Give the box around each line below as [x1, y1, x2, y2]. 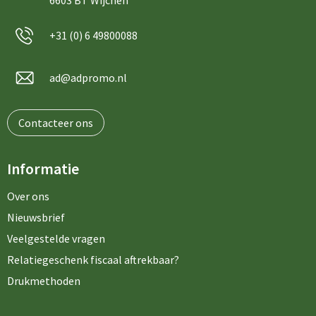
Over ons [6, 189, 49, 203]
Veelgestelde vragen [6, 231, 105, 245]
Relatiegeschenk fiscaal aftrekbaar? [6, 253, 179, 267]
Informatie [6, 159, 79, 178]
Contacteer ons [18, 116, 93, 130]
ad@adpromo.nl [49, 71, 127, 85]
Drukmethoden [6, 274, 80, 288]
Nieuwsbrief [6, 210, 65, 224]
